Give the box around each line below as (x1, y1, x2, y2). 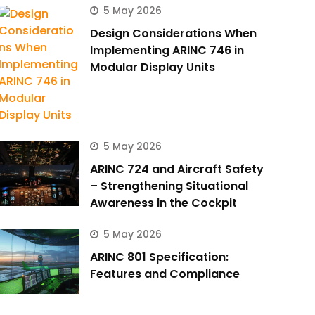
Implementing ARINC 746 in (89, 42, 244, 59)
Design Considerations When (89, 25, 257, 42)
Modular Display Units (89, 59, 215, 76)
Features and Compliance (89, 266, 240, 283)
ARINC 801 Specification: (89, 249, 229, 266)
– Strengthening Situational (89, 178, 248, 195)
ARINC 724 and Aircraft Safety (89, 161, 264, 178)
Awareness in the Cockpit (89, 195, 237, 212)
